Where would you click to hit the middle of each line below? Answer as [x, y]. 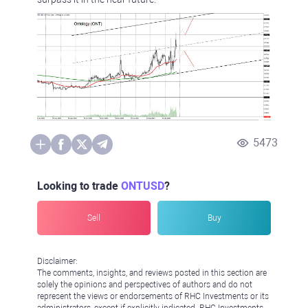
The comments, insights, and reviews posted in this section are [152, 273]
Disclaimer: [57, 262]
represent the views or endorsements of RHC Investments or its [153, 297]
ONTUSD [143, 186]
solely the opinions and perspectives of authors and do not [145, 285]
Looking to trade [79, 186]
